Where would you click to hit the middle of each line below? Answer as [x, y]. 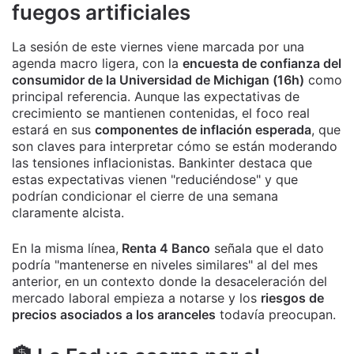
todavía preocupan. [276, 314]
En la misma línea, [65, 248]
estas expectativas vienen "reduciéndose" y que [155, 179]
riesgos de [292, 298]
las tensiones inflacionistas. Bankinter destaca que [162, 163]
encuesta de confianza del [262, 63]
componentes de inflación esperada [203, 130]
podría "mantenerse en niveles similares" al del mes [165, 265]
